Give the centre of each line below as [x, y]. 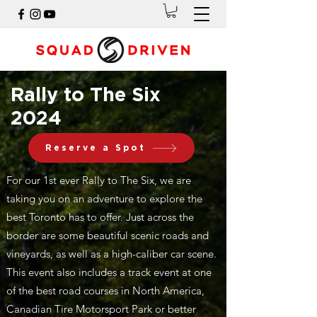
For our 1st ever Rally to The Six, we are [99, 180]
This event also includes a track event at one [109, 272]
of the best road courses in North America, [105, 291]
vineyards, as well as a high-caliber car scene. [111, 254]
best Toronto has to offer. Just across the [100, 217]
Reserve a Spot [96, 148]
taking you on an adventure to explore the [104, 199]
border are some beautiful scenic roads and [108, 236]
